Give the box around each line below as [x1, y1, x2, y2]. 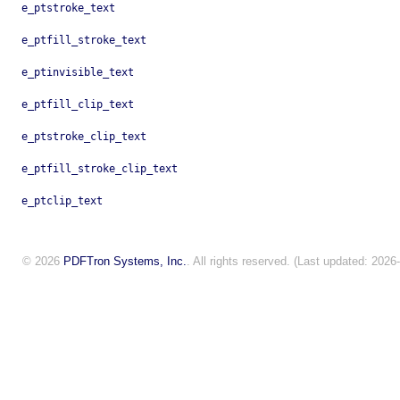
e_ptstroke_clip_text [21, 130, 146, 144]
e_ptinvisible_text [21, 66, 134, 79]
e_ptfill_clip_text [21, 98, 134, 112]
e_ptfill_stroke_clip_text [21, 162, 178, 176]
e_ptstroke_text [21, 2, 115, 15]
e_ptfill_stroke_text [21, 34, 146, 47]
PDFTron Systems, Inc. [63, 254, 187, 269]
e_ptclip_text [21, 195, 103, 208]
